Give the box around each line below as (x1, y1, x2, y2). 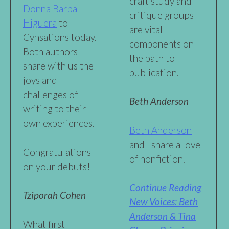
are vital (129, 23, 163, 35)
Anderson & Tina (129, 210, 196, 222)
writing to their (23, 103, 86, 115)
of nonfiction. (129, 152, 186, 165)
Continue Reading (129, 181, 202, 194)
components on (129, 37, 194, 50)
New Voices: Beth (129, 196, 198, 208)
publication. (129, 66, 179, 78)
